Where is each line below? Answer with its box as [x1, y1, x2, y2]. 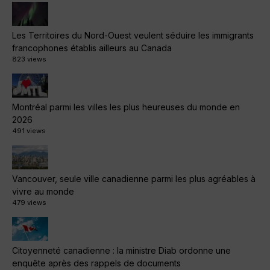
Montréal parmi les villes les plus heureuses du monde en [12, 102, 240, 113]
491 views [12, 127, 46, 136]
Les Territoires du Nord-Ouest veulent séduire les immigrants [12, 30, 254, 41]
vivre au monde [12, 186, 74, 197]
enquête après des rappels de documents [12, 258, 181, 269]
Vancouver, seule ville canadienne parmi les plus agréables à [12, 174, 256, 184]
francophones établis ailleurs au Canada [12, 43, 172, 54]
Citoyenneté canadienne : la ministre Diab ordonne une [12, 245, 231, 256]
